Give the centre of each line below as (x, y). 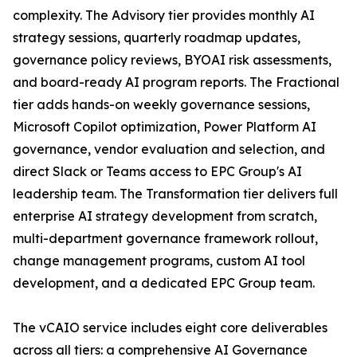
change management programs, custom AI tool (159, 261)
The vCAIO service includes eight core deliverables (170, 328)
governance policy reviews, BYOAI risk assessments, (172, 60)
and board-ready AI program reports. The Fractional (176, 82)
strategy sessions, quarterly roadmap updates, (157, 38)
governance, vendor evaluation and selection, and (169, 149)
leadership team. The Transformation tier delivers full (175, 194)
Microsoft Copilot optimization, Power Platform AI (165, 127)
